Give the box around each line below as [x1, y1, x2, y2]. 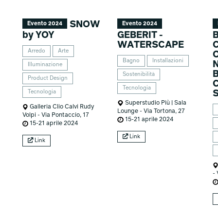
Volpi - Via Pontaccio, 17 [22, 112, 89, 119]
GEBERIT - [117, 31, 163, 40]
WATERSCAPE [117, 40, 184, 50]
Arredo [27, 48, 45, 54]
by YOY [22, 31, 54, 40]
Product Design [27, 75, 68, 82]
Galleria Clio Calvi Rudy [28, 104, 94, 110]
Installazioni [152, 58, 184, 64]
